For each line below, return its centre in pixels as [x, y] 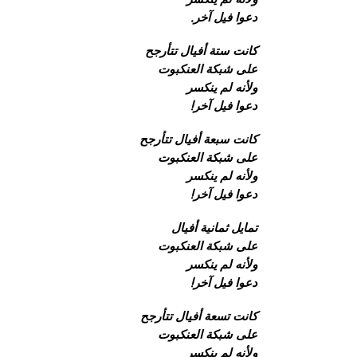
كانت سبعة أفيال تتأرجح [198, 139]
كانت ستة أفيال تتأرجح [201, 51]
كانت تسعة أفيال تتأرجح [199, 316]
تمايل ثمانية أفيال [214, 228]
